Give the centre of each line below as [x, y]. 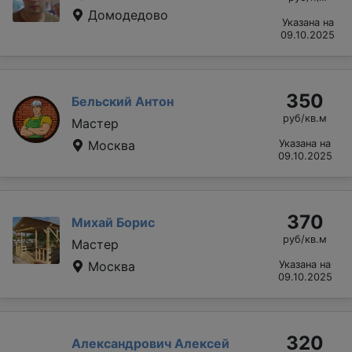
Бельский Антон [123, 101]
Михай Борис [113, 222]
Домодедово [126, 15]
